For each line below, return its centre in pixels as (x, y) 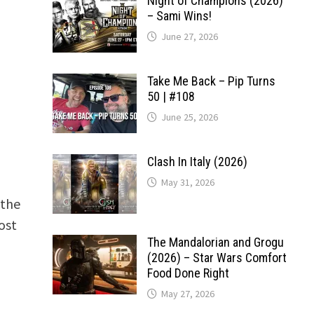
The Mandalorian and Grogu (215, 242)
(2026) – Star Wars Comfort (217, 258)
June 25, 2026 (189, 117)
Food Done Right (188, 273)
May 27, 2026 (187, 294)
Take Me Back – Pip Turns (211, 81)
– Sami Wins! (179, 16)
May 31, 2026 (187, 182)
